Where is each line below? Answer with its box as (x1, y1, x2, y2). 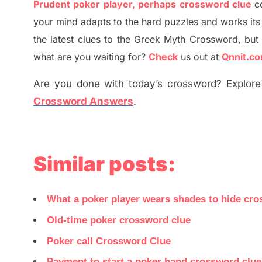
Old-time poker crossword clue (47, 214, 191, 226)
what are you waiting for (33, 51, 141, 63)
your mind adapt (33, 16, 106, 28)
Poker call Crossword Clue (47, 235, 171, 247)
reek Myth (141, 33, 186, 46)
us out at (178, 51, 222, 63)
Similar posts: (33, 151, 175, 176)
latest (50, 33, 78, 46)
